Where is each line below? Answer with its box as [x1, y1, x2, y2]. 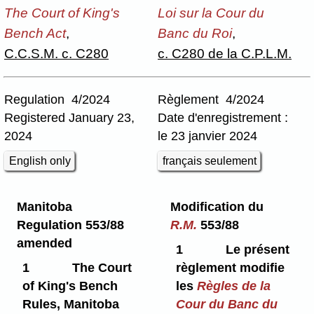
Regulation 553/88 [16, 217, 124, 232]
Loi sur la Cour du [158, 4, 264, 20]
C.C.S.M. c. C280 [4, 45, 109, 61]
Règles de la [197, 278, 271, 293]
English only [9, 155, 71, 168]
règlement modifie [176, 260, 285, 275]
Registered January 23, [4, 110, 135, 125]
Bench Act [4, 25, 66, 41]
